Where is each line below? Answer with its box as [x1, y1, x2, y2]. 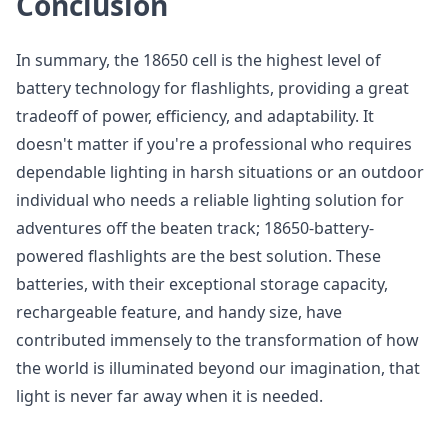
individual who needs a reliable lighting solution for [16, 189, 404, 211]
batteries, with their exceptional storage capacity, [16, 273, 388, 295]
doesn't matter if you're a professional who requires [16, 133, 412, 155]
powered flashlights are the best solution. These [16, 245, 381, 267]
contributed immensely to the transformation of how [16, 329, 419, 351]
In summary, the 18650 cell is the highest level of [16, 49, 381, 71]
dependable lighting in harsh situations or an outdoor [16, 161, 424, 183]
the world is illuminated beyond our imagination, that [16, 357, 420, 379]
